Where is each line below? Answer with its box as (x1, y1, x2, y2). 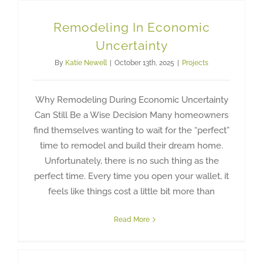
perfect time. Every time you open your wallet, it (34, 170, 229, 181)
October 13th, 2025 (114, 58, 174, 67)
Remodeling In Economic (53, 19, 210, 35)
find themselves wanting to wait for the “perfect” (33, 124, 230, 136)
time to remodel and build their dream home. (40, 140, 223, 151)
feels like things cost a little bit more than (48, 186, 215, 197)
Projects (182, 58, 208, 67)
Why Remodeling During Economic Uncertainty (35, 94, 228, 105)
